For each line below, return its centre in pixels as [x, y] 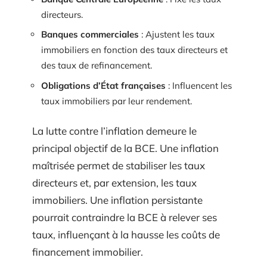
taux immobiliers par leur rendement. [117, 101]
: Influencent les [199, 85]
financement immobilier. [88, 252]
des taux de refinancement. [97, 65]
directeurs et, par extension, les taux [114, 183]
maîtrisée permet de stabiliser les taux [119, 165]
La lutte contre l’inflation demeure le [114, 131]
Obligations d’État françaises [103, 85]
